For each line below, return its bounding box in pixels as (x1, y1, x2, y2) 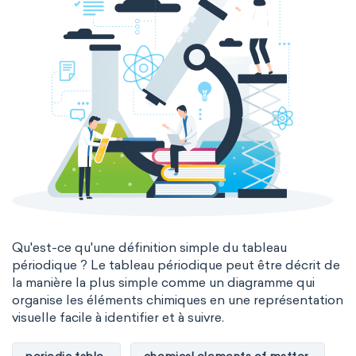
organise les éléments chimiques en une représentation (12, 292, 343, 308)
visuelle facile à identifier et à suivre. (12, 310, 224, 325)
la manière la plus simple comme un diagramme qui (12, 275, 315, 290)
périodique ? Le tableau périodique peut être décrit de (12, 257, 340, 273)
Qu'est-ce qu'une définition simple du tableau (12, 240, 287, 255)
